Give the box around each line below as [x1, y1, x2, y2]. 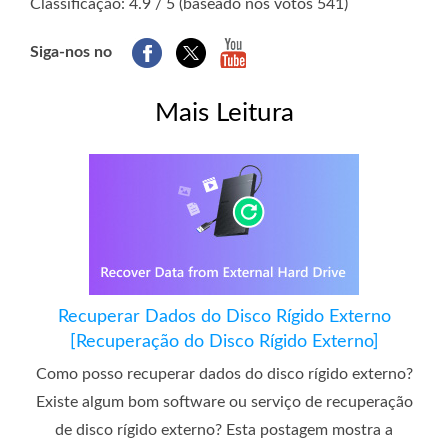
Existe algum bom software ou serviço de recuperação [35, 393, 413, 410]
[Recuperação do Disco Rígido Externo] [69, 332, 379, 351]
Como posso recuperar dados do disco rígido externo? [35, 365, 413, 382]
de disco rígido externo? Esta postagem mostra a [55, 421, 393, 438]
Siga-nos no [30, 43, 112, 60]
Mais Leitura [154, 99, 294, 126]
